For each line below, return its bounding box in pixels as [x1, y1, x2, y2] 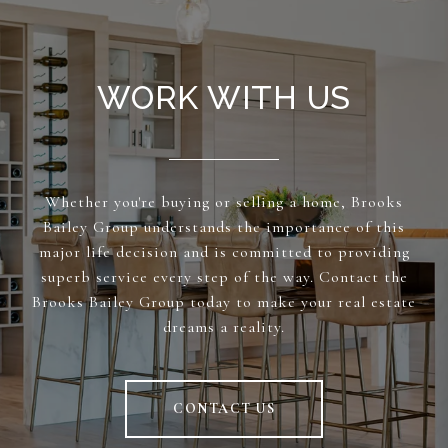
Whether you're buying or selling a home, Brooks [45, 192, 403, 213]
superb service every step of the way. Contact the [40, 267, 408, 288]
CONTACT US [173, 400, 275, 418]
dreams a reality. [163, 317, 285, 338]
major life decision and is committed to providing [38, 242, 410, 263]
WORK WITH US [97, 79, 351, 117]
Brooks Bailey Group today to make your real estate [32, 292, 416, 313]
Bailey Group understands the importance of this [43, 217, 405, 238]
